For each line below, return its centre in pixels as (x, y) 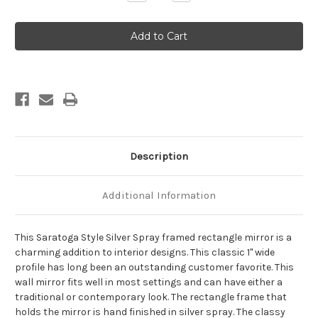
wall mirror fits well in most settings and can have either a (149, 283)
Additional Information (159, 196)
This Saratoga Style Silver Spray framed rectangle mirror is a (153, 238)
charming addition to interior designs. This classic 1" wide (145, 253)
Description (159, 157)
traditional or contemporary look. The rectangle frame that (151, 297)
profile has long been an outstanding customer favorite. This (154, 268)
